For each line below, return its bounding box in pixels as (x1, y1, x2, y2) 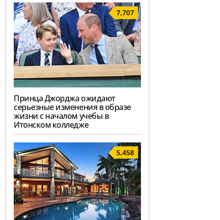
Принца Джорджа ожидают (14, 93, 115, 104)
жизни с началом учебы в (14, 110, 109, 122)
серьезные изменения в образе (14, 102, 131, 113)
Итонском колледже (14, 119, 89, 131)
